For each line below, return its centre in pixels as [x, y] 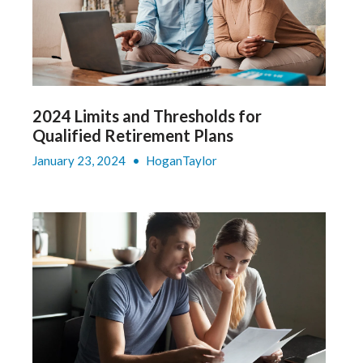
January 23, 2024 [80, 160]
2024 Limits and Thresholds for [147, 115]
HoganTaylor [181, 160]
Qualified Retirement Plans [132, 135]
